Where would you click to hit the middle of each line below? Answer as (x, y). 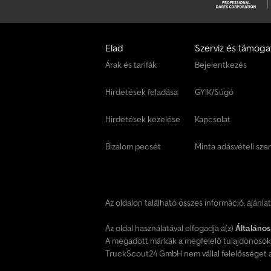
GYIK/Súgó (214, 92)
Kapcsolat (213, 119)
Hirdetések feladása (142, 92)
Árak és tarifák (131, 65)
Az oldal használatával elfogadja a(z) (170, 228)
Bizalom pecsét (133, 146)
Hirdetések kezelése (143, 119)
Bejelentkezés (221, 65)
